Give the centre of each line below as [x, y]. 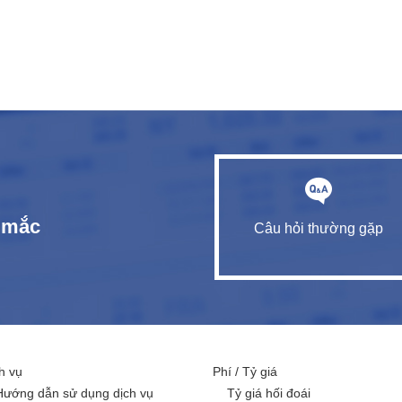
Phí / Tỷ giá [245, 371]
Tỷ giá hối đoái [268, 393]
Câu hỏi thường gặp [319, 228]
